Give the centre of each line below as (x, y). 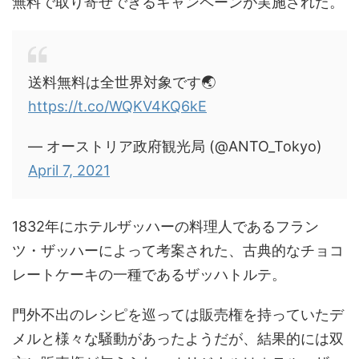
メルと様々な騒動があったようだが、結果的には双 (178, 338)
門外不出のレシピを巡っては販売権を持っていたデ (178, 314)
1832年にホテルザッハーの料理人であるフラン (165, 226)
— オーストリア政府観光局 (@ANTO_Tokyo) (175, 146)
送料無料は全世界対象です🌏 (122, 82)
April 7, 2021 (69, 170)
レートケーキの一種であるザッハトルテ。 (149, 274)
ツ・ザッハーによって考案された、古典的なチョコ (178, 250)
